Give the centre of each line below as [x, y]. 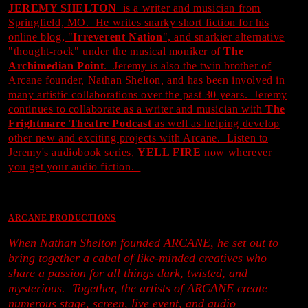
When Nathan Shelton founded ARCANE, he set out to [143, 242]
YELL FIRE [169, 152]
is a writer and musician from [190, 8]
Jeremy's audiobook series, [73, 152]
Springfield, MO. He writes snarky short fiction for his [139, 22]
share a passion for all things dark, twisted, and [128, 273]
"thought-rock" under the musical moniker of [116, 51]
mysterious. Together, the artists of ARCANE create [138, 288]
